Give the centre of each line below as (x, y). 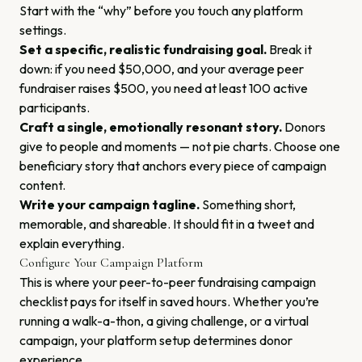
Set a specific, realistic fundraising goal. (143, 49)
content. (42, 185)
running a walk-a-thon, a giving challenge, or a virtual (164, 321)
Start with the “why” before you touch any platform (161, 11)
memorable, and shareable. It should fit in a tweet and (167, 224)
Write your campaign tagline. (109, 204)
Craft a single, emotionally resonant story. (151, 127)
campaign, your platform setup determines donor (156, 340)
